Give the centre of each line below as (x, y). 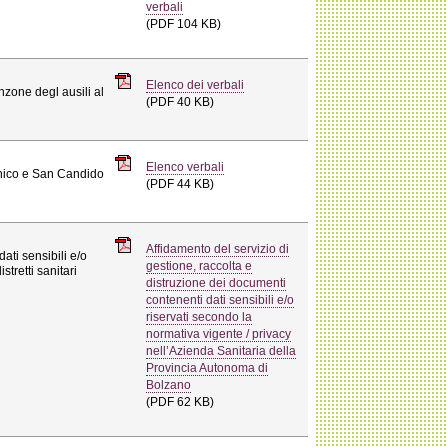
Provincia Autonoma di (207, 367)
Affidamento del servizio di (218, 248)
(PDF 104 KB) (184, 23)
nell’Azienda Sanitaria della (221, 350)
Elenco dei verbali (195, 84)
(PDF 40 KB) (180, 101)
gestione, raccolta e (199, 265)
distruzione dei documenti (216, 282)
